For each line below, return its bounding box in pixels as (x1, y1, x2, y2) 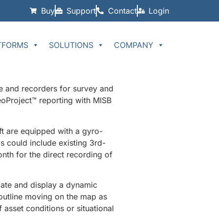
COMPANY (114, 40, 153, 50)
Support (66, 6, 96, 16)
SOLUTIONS (49, 40, 93, 50)
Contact (108, 6, 137, 16)
